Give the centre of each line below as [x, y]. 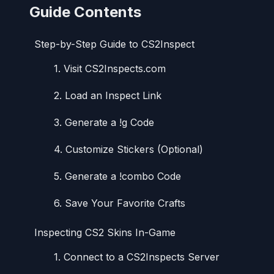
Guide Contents [85, 12]
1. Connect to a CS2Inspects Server [137, 257]
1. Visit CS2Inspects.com [110, 68]
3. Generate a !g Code [104, 122]
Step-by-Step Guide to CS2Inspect [114, 44]
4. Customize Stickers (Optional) [128, 149]
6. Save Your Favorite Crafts [120, 203]
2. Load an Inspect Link [108, 95]
